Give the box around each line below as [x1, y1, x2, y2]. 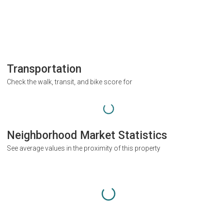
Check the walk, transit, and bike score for [7, 77, 132, 86]
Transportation [7, 62, 81, 76]
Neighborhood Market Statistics [7, 129, 167, 142]
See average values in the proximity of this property [7, 144, 160, 153]
